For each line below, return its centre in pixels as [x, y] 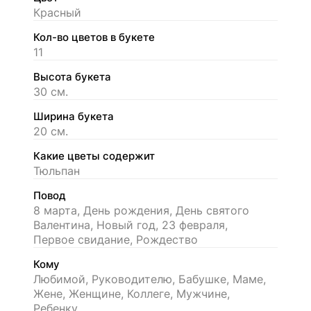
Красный [57, 12]
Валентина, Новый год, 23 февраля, [131, 225]
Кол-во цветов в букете [94, 37]
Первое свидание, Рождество [116, 239]
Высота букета [72, 77]
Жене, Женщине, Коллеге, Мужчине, [132, 293]
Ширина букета [74, 116]
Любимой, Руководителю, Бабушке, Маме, [150, 279]
